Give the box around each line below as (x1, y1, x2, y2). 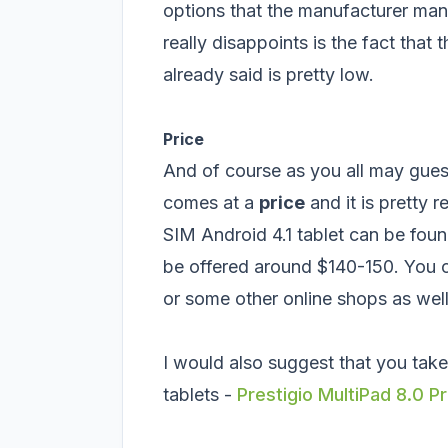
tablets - (163, 384, 237, 406)
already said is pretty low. (163, 64, 374, 86)
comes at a (163, 192, 259, 214)
